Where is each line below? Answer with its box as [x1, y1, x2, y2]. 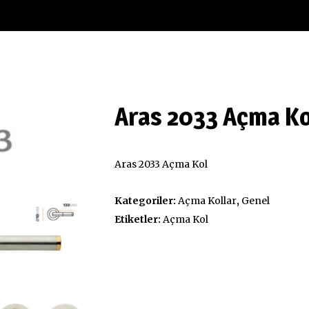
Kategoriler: [114, 195, 178, 208]
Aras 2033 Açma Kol [114, 158, 208, 171]
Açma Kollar [177, 195, 237, 208]
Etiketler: [114, 213, 163, 226]
